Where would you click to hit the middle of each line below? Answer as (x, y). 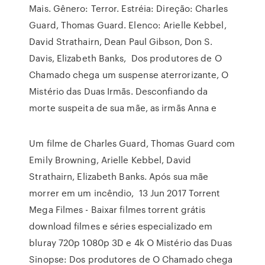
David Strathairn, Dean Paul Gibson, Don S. (121, 41)
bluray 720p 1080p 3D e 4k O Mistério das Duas (132, 243)
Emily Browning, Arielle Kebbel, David (110, 160)
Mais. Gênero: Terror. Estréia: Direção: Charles (128, 8)
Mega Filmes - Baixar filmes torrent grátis (117, 209)
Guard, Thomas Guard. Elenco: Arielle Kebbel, (128, 25)
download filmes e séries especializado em (121, 226)
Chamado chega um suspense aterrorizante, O (129, 75)
